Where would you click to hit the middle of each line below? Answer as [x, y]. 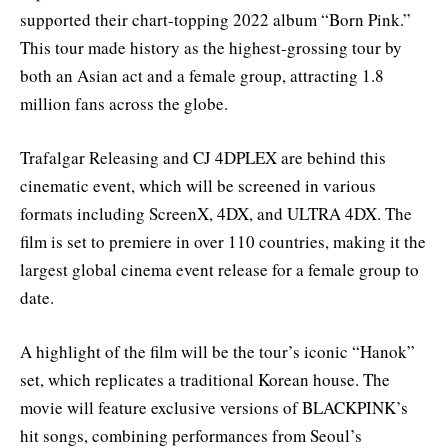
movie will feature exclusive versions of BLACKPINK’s [214, 408]
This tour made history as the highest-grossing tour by [211, 47]
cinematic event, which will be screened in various [198, 186]
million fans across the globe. [124, 103]
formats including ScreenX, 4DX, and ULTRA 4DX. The [216, 214]
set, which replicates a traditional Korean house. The [205, 380]
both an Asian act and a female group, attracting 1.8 [202, 75]
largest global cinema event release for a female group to [219, 270]
